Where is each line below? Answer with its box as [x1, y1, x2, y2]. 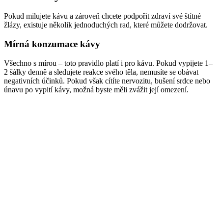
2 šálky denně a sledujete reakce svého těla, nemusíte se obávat [4, 67, 198, 76]
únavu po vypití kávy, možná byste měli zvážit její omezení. [4, 85, 189, 94]
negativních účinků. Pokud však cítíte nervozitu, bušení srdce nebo [4, 76, 210, 85]
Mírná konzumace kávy [4, 39, 100, 50]
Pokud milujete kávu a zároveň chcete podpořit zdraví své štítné [4, 12, 201, 21]
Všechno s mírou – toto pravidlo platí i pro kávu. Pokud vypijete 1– [4, 58, 213, 67]
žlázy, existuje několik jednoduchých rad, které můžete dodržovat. [4, 21, 208, 29]
